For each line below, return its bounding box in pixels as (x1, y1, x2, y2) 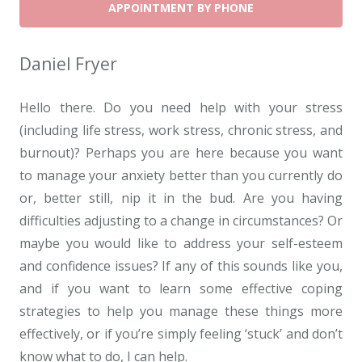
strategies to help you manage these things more (19, 302, 343, 321)
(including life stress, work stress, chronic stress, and (19, 121, 343, 140)
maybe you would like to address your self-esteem (19, 234, 343, 253)
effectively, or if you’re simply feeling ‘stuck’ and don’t (19, 325, 343, 343)
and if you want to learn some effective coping (19, 280, 343, 298)
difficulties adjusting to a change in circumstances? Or (19, 212, 343, 230)
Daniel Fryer (19, 53, 117, 76)
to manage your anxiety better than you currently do (19, 166, 343, 185)
